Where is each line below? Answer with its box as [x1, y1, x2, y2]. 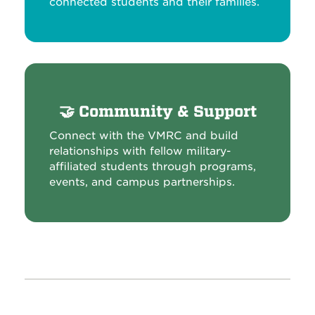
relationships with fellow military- [49, 145, 231, 157]
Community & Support [78, 103, 257, 121]
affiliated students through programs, [49, 160, 256, 173]
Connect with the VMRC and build [49, 129, 238, 142]
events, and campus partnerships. [49, 176, 235, 188]
